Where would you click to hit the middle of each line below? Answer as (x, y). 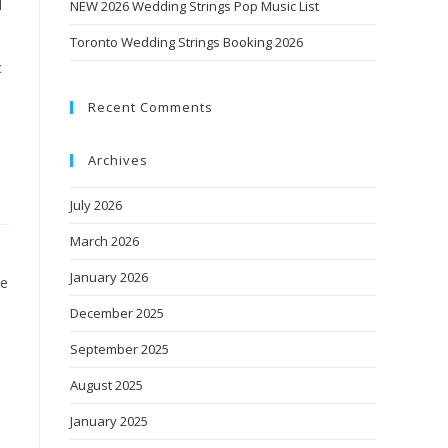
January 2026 (109, 277)
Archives (118, 160)
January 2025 (109, 421)
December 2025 (117, 313)
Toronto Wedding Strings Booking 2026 (186, 42)
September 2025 (119, 349)
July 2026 (96, 205)
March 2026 (104, 241)
